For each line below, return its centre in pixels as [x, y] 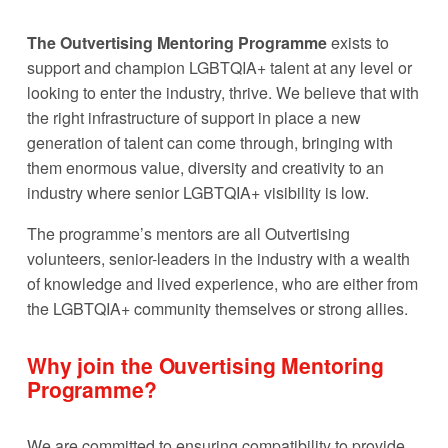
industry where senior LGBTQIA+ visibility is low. [199, 192]
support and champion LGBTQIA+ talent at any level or [219, 67]
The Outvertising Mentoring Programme [176, 42]
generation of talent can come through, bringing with [209, 142]
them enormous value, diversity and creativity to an [205, 167]
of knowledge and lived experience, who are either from [222, 283]
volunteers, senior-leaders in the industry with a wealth [218, 258]
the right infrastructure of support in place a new [193, 117]
